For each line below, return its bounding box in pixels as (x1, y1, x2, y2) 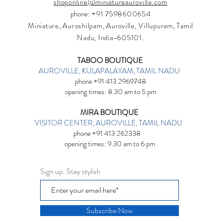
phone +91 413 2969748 (75, 75, 146, 87)
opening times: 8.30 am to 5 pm (65, 86, 156, 97)
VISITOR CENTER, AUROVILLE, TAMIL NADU (34, 117, 184, 128)
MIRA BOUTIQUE (80, 107, 141, 118)
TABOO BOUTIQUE (77, 55, 144, 66)
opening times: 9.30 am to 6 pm (64, 138, 157, 149)
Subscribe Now (86, 204, 133, 216)
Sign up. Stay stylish (40, 165, 101, 177)
